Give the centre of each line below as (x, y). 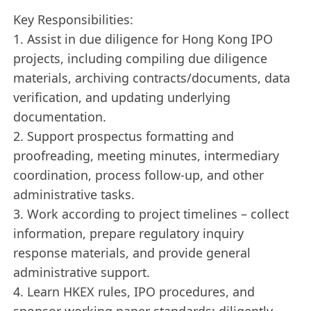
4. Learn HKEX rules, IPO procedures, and (134, 291)
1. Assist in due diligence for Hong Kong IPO (143, 39)
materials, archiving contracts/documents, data (152, 77)
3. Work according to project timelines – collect (151, 213)
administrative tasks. (74, 194)
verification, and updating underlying (122, 97)
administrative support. (82, 272)
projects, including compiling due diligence (141, 58)
